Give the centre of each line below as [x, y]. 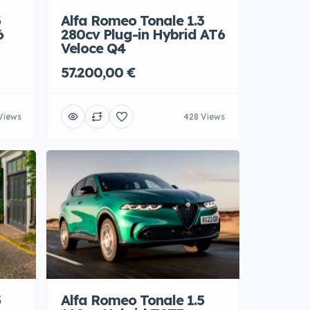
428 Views [204, 117]
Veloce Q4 [93, 48]
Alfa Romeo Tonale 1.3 [133, 20]
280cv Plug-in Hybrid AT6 [143, 34]
